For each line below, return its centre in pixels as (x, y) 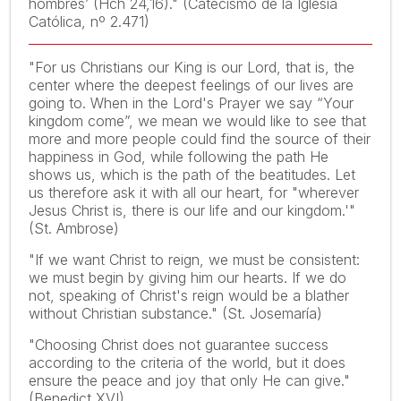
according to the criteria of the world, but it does (187, 363)
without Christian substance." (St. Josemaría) (175, 313)
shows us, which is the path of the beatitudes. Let (192, 175)
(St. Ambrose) (74, 228)
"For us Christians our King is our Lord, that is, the (192, 67)
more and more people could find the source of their (200, 139)
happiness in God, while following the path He (179, 157)
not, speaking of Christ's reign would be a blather (189, 295)
